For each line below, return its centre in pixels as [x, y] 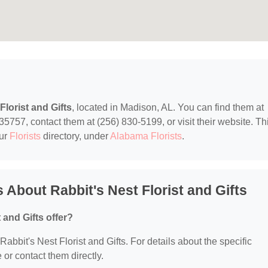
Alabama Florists [146, 136]
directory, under [75, 136]
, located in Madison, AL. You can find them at [168, 108]
